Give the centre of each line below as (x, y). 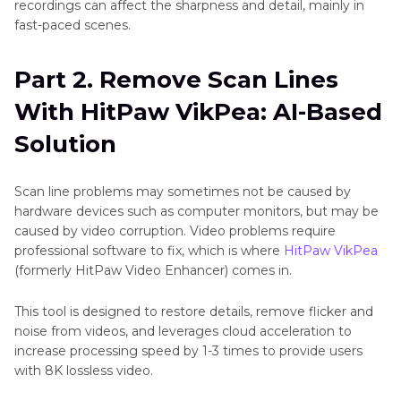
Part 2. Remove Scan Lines (176, 79)
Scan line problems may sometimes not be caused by (183, 191)
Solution (65, 144)
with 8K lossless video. (84, 370)
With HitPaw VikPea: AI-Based (198, 111)
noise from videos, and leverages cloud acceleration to (183, 331)
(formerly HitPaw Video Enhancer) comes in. (153, 270)
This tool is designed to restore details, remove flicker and (194, 311)
